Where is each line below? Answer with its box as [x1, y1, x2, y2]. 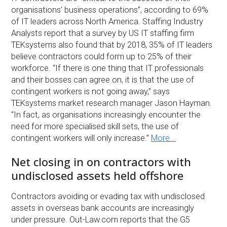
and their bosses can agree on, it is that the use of [11, 74, 195, 85]
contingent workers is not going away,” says [11, 86, 170, 96]
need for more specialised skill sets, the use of [11, 121, 179, 131]
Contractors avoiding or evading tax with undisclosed [11, 192, 205, 202]
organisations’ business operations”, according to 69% [11, 5, 209, 15]
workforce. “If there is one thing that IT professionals [11, 63, 204, 73]
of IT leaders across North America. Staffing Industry [11, 16, 204, 26]
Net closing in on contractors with [11, 154, 192, 169]
